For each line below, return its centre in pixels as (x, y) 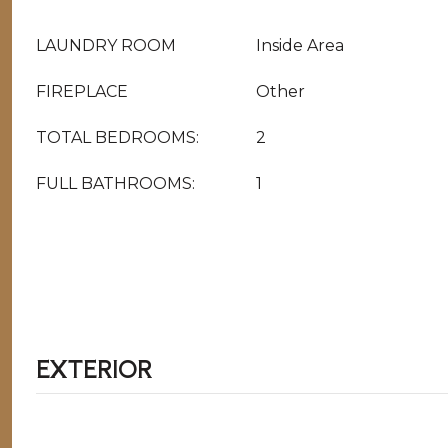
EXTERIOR (94, 368)
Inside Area (300, 45)
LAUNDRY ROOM (106, 45)
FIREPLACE (82, 91)
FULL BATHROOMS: (115, 183)
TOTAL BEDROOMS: (117, 137)
